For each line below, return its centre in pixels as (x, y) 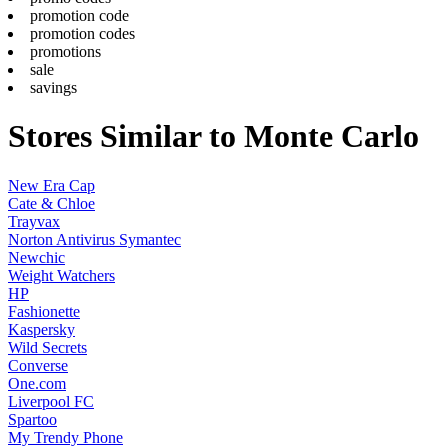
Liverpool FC (51, 401)
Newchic (36, 257)
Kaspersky (41, 329)
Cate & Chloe (51, 203)
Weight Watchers (61, 275)
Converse (38, 365)
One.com (37, 383)
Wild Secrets (47, 347)
